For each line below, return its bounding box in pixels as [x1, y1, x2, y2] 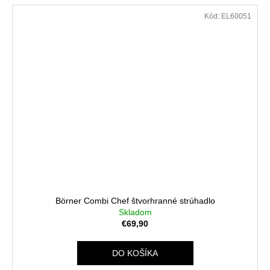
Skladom [118, 207, 152, 217]
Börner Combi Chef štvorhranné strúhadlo [55, 195, 215, 206]
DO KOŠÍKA [112, 248, 158, 258]
